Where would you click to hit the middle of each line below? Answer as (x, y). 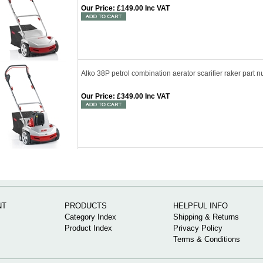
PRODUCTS (86, 206)
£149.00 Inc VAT (142, 8)
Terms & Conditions (207, 239)
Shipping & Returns (206, 217)
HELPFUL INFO (200, 206)
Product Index (88, 228)
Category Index (90, 217)
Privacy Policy (198, 228)
